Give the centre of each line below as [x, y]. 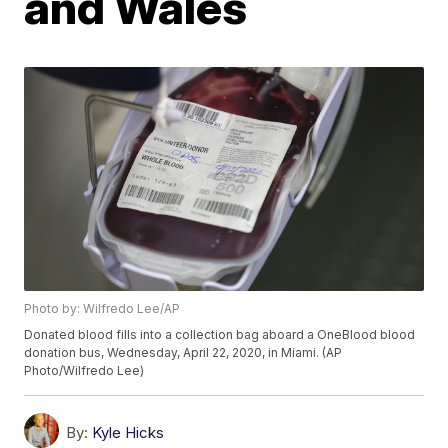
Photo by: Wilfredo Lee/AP [102, 309]
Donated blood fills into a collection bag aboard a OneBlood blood [220, 335]
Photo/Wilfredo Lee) [84, 371]
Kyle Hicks [128, 433]
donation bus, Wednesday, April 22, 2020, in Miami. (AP [183, 353]
